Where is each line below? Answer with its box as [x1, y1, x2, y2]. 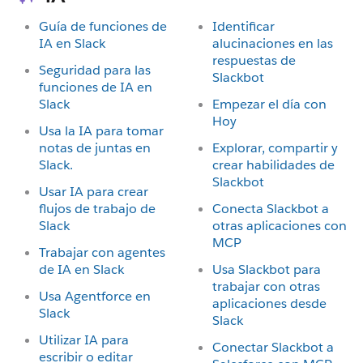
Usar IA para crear [39, 183, 148, 200]
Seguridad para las [39, 62, 151, 79]
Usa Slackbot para [212, 261, 321, 278]
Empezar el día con [212, 96, 327, 113]
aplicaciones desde [212, 295, 327, 312]
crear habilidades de [212, 156, 335, 173]
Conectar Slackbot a [212, 339, 334, 356]
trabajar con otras [212, 278, 320, 295]
